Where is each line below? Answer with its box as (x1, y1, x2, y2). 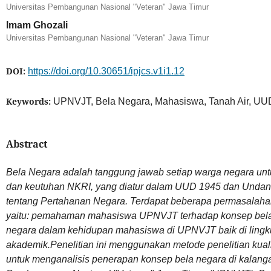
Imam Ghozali (5, 19, 68, 30)
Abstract (5, 137, 47, 151)
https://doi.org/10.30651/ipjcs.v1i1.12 (27, 65, 184, 76)
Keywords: (5, 95, 53, 107)
